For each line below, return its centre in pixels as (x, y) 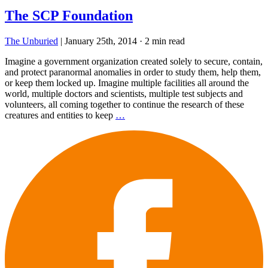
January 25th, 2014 (101, 41)
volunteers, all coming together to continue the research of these (124, 104)
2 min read (165, 41)
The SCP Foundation (69, 15)
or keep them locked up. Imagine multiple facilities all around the (127, 83)
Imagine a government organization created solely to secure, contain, (134, 61)
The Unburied (31, 41)
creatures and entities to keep (60, 115)
